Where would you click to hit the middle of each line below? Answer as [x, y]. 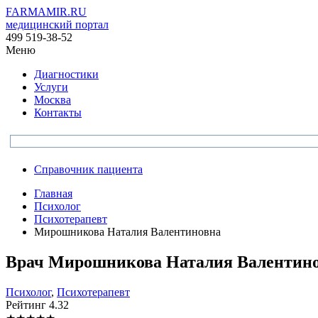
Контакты [58, 113]
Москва [53, 100]
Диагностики [66, 74]
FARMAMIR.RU [46, 12]
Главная [53, 193]
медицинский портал [57, 24]
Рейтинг [27, 305]
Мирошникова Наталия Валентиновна [127, 232]
